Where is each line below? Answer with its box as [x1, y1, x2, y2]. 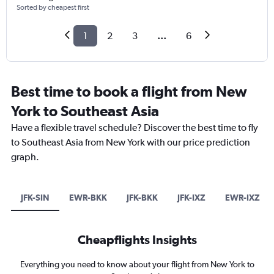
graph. [11, 151, 39, 163]
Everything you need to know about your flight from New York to [20, 259, 254, 270]
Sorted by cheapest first [17, 3, 89, 12]
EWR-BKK [69, 193, 107, 203]
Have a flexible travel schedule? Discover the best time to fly [11, 122, 258, 134]
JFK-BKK [127, 193, 158, 203]
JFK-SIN [21, 193, 50, 203]
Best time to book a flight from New [11, 83, 247, 100]
